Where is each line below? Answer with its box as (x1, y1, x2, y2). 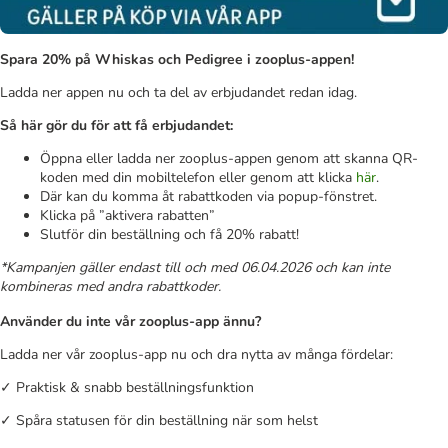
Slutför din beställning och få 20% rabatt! (40, 224, 299, 244)
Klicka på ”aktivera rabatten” (40, 205, 215, 225)
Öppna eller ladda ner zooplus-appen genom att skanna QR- (40, 148, 418, 168)
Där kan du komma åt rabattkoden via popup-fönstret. (40, 186, 377, 206)
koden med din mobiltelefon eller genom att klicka (40, 167, 356, 187)
